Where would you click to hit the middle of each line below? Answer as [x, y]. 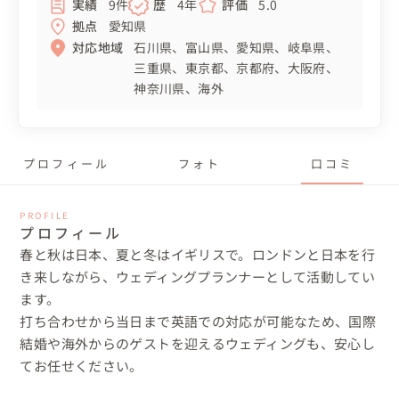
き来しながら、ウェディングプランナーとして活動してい [198, 276]
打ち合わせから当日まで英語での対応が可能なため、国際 [198, 321]
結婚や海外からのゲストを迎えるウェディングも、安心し [198, 343]
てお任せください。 [81, 365]
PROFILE [45, 215]
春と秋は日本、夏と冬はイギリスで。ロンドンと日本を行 [198, 254]
